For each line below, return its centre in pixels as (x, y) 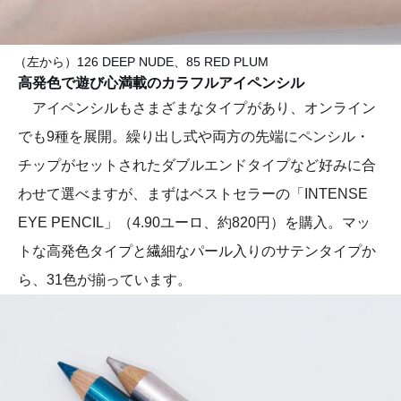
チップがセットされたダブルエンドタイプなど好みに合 (197, 166)
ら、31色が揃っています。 (105, 280)
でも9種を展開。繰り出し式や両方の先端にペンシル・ (194, 137)
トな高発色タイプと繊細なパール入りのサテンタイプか (197, 252)
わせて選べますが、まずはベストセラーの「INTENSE (193, 194)
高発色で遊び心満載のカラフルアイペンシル (161, 83)
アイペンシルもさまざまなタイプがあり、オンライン (197, 108)
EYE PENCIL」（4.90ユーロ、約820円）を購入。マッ (194, 223)
